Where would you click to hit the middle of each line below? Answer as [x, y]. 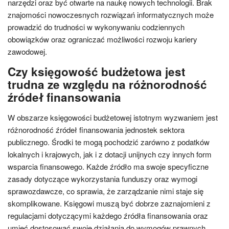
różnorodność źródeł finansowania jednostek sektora [96, 130]
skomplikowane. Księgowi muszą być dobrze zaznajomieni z [109, 203]
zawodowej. [27, 51]
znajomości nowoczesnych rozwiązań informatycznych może [111, 15]
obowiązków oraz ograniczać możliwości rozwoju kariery [102, 39]
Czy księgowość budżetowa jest [97, 72]
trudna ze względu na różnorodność [107, 84]
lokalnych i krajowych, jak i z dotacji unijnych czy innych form [110, 154]
